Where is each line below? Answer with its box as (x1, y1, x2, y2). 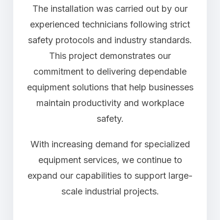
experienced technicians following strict (30, 19, 190, 29)
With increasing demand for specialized (30, 139, 190, 149)
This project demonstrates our (49, 51, 171, 61)
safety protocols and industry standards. (28, 35, 192, 45)
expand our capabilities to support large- (27, 170, 192, 181)
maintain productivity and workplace (36, 98, 184, 108)
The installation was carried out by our (32, 3, 188, 14)
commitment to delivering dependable (33, 66, 187, 77)
